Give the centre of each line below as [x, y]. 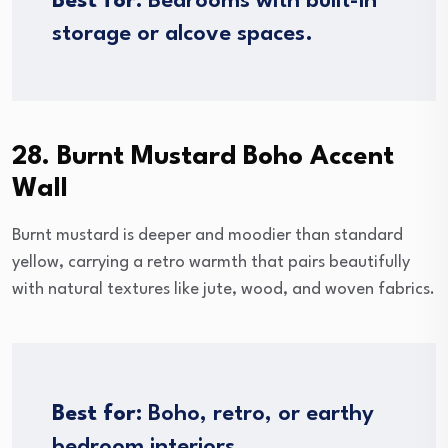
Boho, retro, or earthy [258, 414]
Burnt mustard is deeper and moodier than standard [207, 236]
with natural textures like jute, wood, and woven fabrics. [223, 290]
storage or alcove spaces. [182, 34]
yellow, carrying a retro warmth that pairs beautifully [211, 263]
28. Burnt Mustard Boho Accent [203, 157]
